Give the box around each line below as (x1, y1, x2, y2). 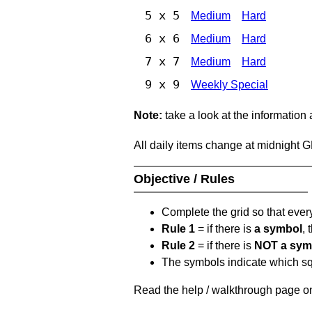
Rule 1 (162, 222, 195, 235)
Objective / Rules (134, 171, 238, 186)
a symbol (254, 222, 302, 235)
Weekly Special (191, 78, 268, 91)
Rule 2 (162, 239, 195, 251)
